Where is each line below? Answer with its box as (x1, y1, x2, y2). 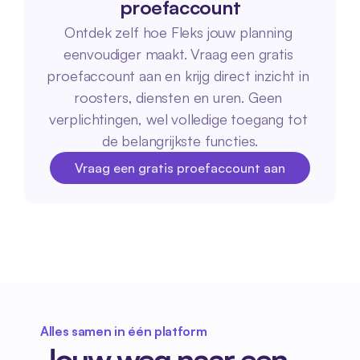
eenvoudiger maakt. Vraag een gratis (63, 45, 293, 63)
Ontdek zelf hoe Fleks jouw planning (63, 23, 292, 41)
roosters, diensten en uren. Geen (73, 88, 283, 106)
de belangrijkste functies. (101, 132, 259, 149)
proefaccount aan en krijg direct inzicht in (47, 67, 309, 84)
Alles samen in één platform (40, 323, 207, 339)
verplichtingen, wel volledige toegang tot (48, 110, 308, 128)
